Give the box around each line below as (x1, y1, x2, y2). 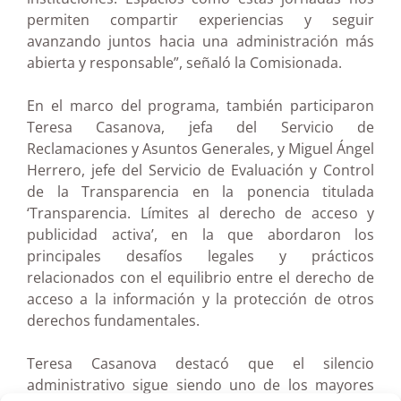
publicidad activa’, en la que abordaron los (27, 225, 374, 244)
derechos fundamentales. (27, 311, 200, 330)
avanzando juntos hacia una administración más (27, 31, 374, 51)
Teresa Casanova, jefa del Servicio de (27, 117, 374, 137)
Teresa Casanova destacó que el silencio (27, 354, 374, 373)
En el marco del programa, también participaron (27, 96, 374, 115)
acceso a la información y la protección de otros (27, 289, 374, 309)
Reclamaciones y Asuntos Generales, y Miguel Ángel (27, 139, 374, 158)
